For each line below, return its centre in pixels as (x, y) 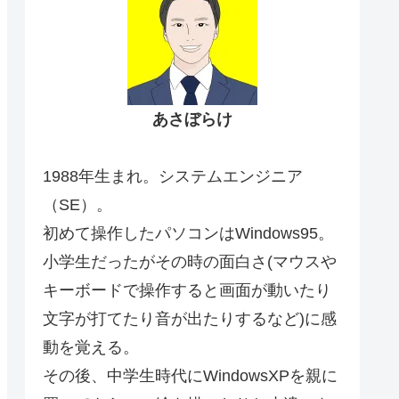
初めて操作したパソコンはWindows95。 (188, 234)
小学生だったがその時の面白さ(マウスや (190, 262)
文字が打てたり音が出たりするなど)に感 (190, 319)
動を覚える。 (91, 348)
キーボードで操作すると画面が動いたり (187, 291)
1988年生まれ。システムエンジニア (173, 177)
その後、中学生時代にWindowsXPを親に (190, 376)
